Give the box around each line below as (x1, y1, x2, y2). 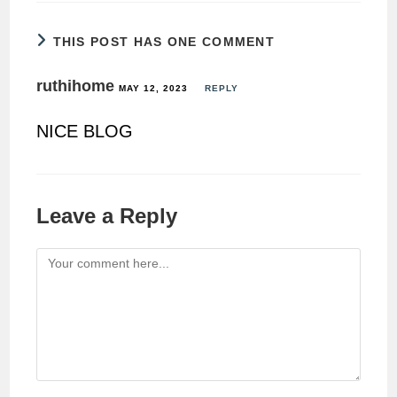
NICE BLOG (36, 121, 134, 142)
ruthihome (36, 77, 115, 96)
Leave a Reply (36, 204, 178, 229)
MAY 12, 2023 (119, 83, 189, 94)
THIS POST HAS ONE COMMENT (52, 35, 276, 50)
